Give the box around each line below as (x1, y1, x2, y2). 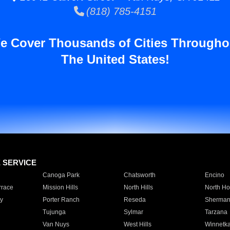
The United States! (61, 52, 169, 66)
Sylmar (123, 208, 143, 216)
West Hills (123, 221, 151, 228)
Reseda (123, 196, 146, 203)
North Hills (123, 184, 153, 191)
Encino (204, 171, 224, 179)
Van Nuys (42, 221, 69, 228)
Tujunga (42, 208, 66, 216)
